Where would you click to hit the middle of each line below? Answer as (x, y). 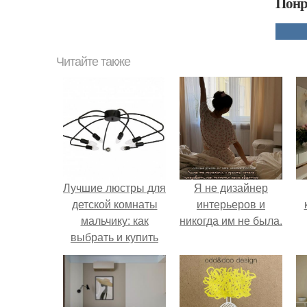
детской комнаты (114, 204)
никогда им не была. (231, 220)
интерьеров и (231, 204)
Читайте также (93, 62)
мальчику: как (114, 220)
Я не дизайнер (231, 187)
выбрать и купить (114, 237)
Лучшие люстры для (114, 187)
